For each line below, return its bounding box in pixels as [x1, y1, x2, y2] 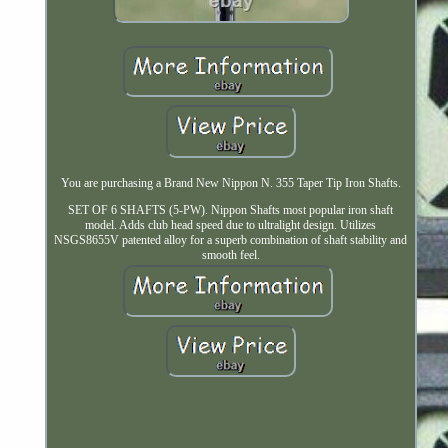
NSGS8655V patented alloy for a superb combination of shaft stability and [54, 232, 408, 247]
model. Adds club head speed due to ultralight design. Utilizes [85, 217, 377, 232]
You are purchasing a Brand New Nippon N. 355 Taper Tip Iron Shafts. [60, 175, 401, 190]
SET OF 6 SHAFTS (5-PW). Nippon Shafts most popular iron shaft [68, 202, 394, 217]
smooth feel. [201, 247, 260, 262]
